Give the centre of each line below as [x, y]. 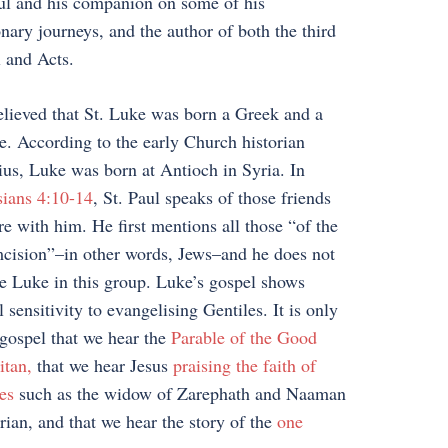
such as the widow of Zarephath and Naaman [179, 393]
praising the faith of [244, 365]
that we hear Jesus [102, 365]
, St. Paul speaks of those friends [211, 197]
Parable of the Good [243, 337]
